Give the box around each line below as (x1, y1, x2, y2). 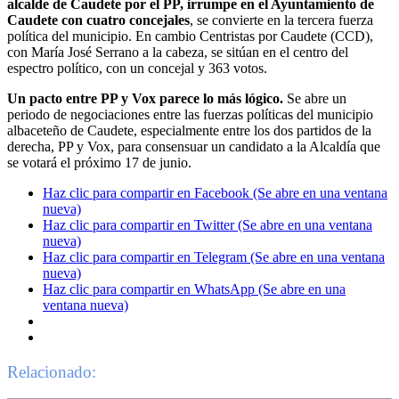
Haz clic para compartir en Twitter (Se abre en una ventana (43, 216, 372, 232)
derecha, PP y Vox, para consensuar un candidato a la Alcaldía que (7, 138, 380, 154)
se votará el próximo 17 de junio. (7, 154, 191, 170)
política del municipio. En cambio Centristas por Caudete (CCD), (7, 28, 373, 44)
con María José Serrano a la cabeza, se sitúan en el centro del (7, 44, 348, 60)
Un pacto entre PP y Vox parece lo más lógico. (7, 90, 283, 106)
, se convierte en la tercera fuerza (190, 12, 373, 28)
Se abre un (283, 90, 346, 106)
